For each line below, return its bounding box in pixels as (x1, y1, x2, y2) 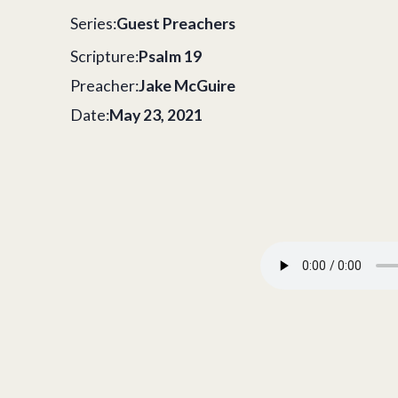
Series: (70, 13, 117, 34)
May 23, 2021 (109, 104, 203, 124)
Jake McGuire (139, 75, 236, 95)
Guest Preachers (116, 13, 236, 34)
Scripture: (70, 46, 139, 67)
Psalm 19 (139, 46, 203, 67)
